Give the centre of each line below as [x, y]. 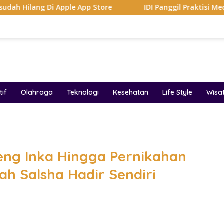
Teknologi [83, 92]
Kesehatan [131, 92]
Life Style [177, 92]
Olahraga [37, 92]
